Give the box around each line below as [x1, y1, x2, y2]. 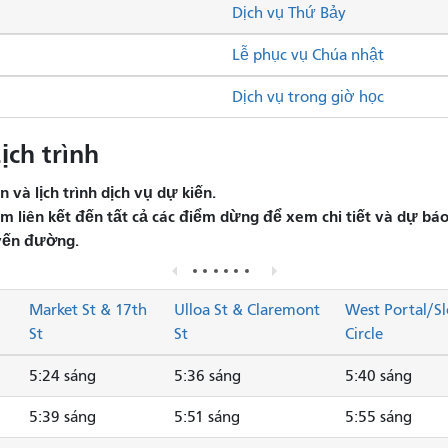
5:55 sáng [345, 408, 412, 427]
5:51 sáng [174, 408, 240, 427]
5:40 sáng [345, 367, 412, 386]
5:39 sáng [29, 408, 96, 427]
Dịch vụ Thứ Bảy [232, 4, 346, 23]
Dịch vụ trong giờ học [232, 88, 384, 107]
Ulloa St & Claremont [174, 301, 320, 320]
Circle [345, 325, 383, 344]
